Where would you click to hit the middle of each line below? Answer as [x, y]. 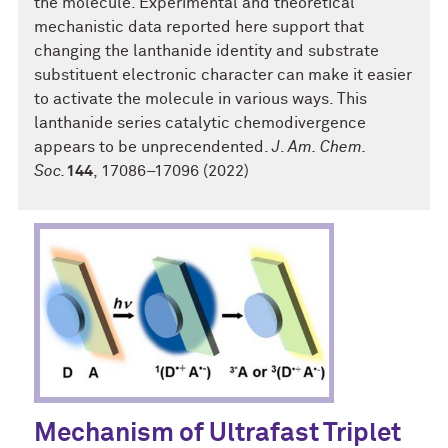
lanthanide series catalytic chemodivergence [200, 123]
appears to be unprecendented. [153, 147]
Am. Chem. [327, 147]
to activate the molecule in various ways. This [200, 99]
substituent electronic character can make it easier [223, 75]
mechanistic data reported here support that [199, 27]
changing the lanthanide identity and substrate [206, 51]
